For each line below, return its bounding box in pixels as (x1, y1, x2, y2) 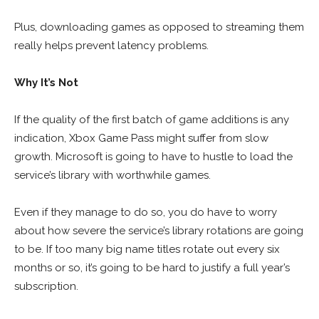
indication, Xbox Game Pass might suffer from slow (14, 131, 268, 145)
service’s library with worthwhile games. (14, 168, 211, 182)
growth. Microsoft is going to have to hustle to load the (14, 150, 293, 163)
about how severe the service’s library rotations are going (14, 224, 303, 237)
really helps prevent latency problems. (14, 38, 209, 52)
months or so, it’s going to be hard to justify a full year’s (14, 261, 290, 274)
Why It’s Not (14, 75, 78, 89)
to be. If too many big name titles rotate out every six (14, 242, 280, 256)
